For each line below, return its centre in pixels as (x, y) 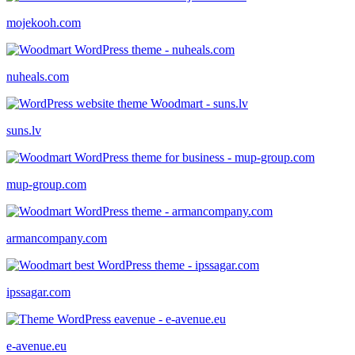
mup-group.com (46, 184)
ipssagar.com (38, 292)
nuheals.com (38, 76)
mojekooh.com (44, 22)
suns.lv (24, 130)
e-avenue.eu (36, 345)
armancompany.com (57, 238)
